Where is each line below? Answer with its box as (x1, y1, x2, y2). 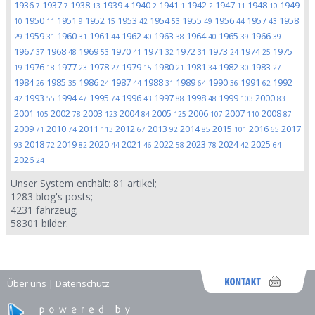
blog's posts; (33, 190, 93, 203)
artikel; (124, 176, 157, 190)
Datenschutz (56, 277, 110, 290)
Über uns (7, 277, 46, 290)
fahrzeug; (33, 203, 78, 217)
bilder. (39, 217, 68, 230)
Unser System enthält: (11, 176, 113, 190)
